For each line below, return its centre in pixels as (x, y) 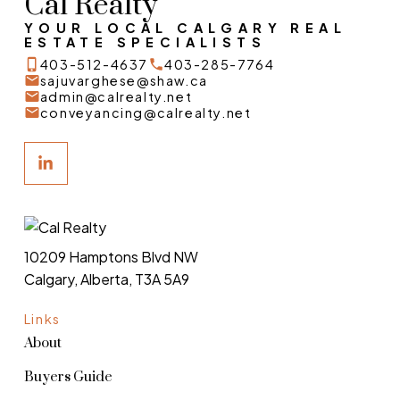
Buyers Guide (68, 377)
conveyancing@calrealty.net (146, 112)
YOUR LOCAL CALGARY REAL (185, 27)
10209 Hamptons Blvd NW (111, 256)
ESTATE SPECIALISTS (145, 42)
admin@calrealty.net (116, 96)
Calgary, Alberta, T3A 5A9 (106, 279)
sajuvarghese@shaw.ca (124, 80)
